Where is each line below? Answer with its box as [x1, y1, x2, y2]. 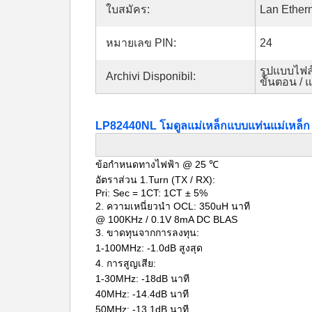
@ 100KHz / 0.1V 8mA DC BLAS [95, 214, 237, 225]
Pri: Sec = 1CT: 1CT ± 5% [95, 187, 208, 198]
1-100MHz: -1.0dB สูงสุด [95, 242, 203, 253]
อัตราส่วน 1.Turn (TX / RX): [95, 174, 215, 185]
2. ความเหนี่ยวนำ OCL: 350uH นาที [95, 201, 250, 212]
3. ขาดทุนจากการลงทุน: [95, 227, 199, 238]
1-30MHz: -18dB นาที [95, 273, 189, 284]
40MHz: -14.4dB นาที [95, 288, 189, 299]
